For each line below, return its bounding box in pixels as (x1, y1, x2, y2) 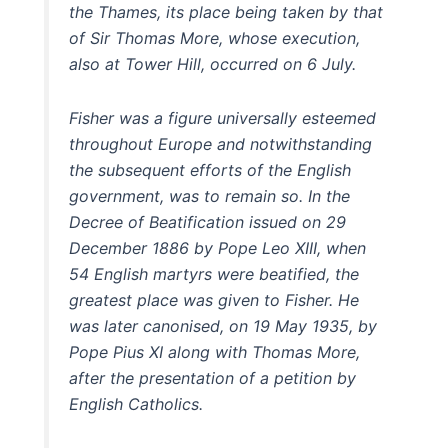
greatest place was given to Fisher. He (69, 289, 360, 310)
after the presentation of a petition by (69, 367, 357, 388)
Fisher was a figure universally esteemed (69, 107, 377, 128)
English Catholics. (69, 393, 204, 414)
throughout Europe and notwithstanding (69, 133, 373, 154)
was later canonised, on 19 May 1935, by (69, 315, 378, 336)
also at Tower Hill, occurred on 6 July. (69, 53, 357, 74)
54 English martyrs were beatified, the (69, 263, 360, 284)
